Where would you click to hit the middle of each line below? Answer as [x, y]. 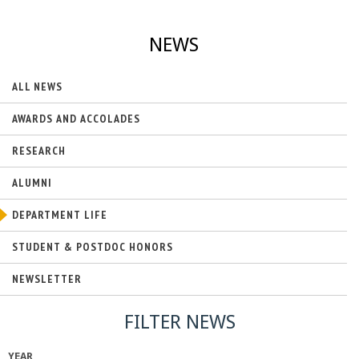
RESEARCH [39, 150]
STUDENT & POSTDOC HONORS [93, 246]
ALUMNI [32, 182]
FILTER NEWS [179, 322]
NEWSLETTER [47, 278]
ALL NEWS [37, 86]
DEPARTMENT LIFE [60, 214]
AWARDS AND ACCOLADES [76, 118]
